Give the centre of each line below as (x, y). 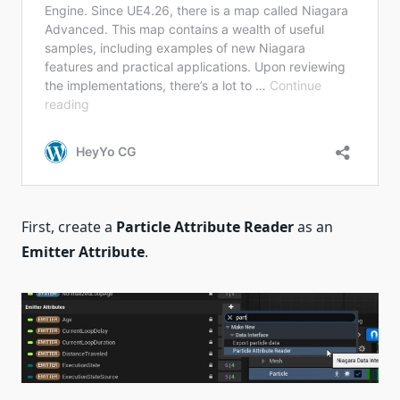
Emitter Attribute (83, 252)
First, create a (69, 227)
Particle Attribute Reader (205, 227)
